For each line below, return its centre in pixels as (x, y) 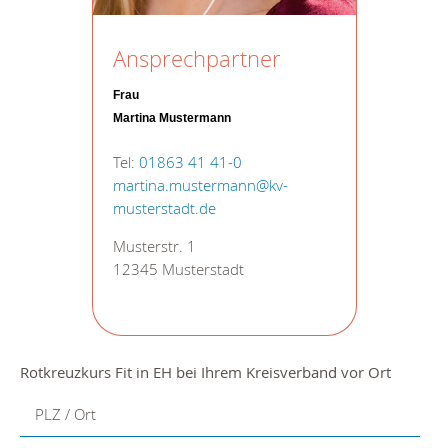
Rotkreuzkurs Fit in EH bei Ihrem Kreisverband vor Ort (205, 371)
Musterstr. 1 (154, 246)
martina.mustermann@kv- (200, 185)
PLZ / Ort (65, 413)
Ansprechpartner (196, 58)
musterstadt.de (164, 208)
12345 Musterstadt (178, 269)
